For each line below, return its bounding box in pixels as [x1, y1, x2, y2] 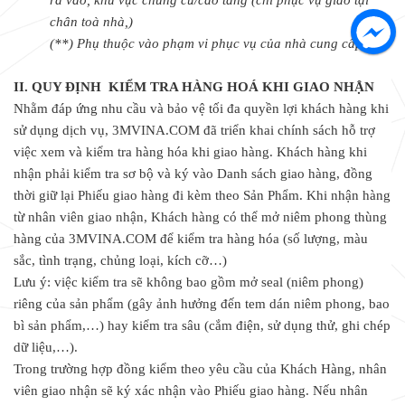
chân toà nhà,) [50, 14, 133, 30]
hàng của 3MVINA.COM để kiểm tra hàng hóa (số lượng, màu [14, 231, 368, 247]
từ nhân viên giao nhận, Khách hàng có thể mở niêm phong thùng [14, 210, 387, 225]
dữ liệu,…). [14, 340, 78, 355]
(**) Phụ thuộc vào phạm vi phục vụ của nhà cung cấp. [50, 36, 366, 52]
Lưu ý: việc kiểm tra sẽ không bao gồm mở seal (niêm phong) [14, 275, 363, 290]
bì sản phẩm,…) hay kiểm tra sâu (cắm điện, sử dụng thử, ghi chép [14, 318, 391, 334]
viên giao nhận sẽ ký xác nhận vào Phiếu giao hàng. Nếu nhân [14, 383, 368, 399]
